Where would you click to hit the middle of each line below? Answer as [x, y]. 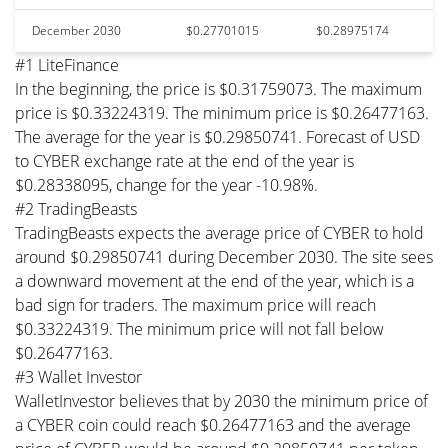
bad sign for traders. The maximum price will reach [195, 304]
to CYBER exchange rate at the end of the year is [184, 160]
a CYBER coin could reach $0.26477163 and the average [213, 424]
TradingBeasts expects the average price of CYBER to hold [219, 232]
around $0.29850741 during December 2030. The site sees [224, 256]
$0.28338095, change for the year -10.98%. [166, 184]
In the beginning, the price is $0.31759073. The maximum [218, 88]
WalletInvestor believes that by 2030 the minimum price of [221, 400]
